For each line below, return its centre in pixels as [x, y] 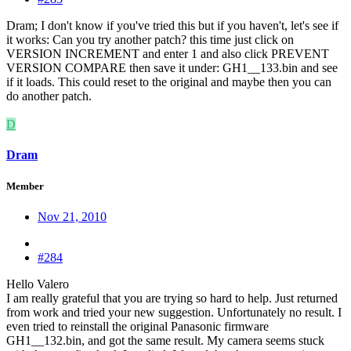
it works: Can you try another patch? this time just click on [150, 40]
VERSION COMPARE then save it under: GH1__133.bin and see [172, 68]
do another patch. [49, 96]
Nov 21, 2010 [72, 216]
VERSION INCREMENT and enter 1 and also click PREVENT [168, 54]
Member [25, 186]
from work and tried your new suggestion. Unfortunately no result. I [174, 312]
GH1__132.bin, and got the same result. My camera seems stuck [165, 340]
